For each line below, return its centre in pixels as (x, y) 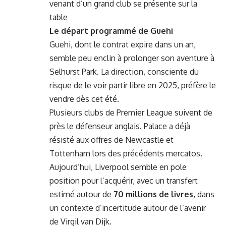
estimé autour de (81, 194)
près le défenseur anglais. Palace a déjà (120, 126)
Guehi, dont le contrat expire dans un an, (123, 45)
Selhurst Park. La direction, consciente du (124, 72)
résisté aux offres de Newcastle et (111, 140)
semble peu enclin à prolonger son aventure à (132, 58)
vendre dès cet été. (84, 99)
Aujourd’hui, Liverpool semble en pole (118, 167)
